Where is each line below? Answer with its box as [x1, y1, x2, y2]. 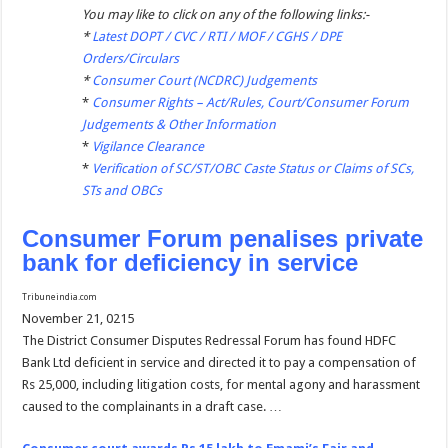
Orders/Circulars [82, 51, 180, 67]
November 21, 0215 [22, 311, 135, 327]
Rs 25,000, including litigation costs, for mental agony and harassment [22, 377, 421, 393]
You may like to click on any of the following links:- [82, 7, 370, 23]
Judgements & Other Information [82, 117, 277, 133]
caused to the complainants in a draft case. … [22, 399, 283, 415]
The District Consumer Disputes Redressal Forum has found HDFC [22, 333, 397, 349]
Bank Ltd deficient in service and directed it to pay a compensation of [22, 355, 417, 371]
